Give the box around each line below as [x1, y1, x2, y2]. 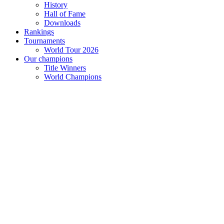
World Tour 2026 [44, 45, 98, 54]
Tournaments [24, 36, 65, 45]
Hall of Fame [44, 9, 85, 18]
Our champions [24, 54, 72, 63]
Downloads [44, 18, 80, 27]
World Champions [44, 72, 101, 81]
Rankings [24, 27, 54, 36]
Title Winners [44, 63, 86, 72]
